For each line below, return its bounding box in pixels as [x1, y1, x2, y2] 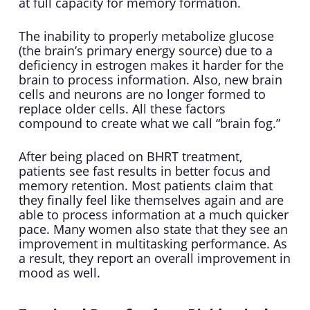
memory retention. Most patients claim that [18, 177, 273, 194]
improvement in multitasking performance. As [18, 235, 287, 253]
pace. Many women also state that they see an [18, 221, 288, 238]
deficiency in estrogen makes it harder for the [18, 57, 284, 74]
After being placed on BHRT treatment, [18, 148, 242, 165]
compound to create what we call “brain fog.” [18, 115, 280, 132]
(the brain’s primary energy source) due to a [18, 42, 273, 60]
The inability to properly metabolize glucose [18, 28, 274, 45]
